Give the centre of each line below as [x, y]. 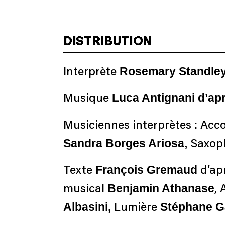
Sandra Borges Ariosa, [125, 143]
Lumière [137, 208]
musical [85, 189]
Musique [86, 99]
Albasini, [89, 207]
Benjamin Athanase [161, 188]
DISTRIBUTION [108, 40]
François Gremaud [145, 170]
